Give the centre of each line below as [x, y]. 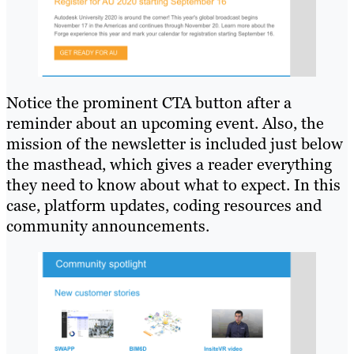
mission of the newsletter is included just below [175, 144]
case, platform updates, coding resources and [164, 206]
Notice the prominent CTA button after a [149, 103]
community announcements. [108, 226]
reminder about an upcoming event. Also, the [165, 124]
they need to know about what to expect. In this [173, 185]
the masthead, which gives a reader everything [169, 165]
